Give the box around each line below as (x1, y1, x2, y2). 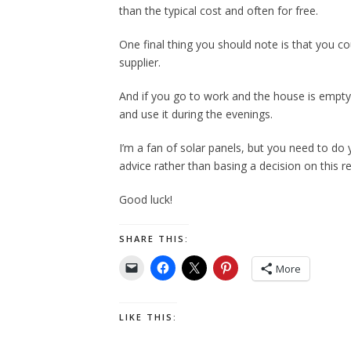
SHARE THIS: (119, 233, 189, 245)
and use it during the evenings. (119, 107, 273, 122)
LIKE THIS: (119, 311, 177, 324)
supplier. (119, 55, 161, 71)
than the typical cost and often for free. (119, 3, 318, 19)
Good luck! (119, 192, 172, 208)
